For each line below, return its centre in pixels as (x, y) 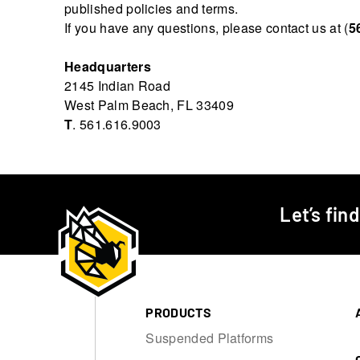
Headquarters (108, 66)
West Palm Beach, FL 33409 (149, 104)
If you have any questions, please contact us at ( (207, 27)
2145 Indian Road (118, 85)
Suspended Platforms (210, 337)
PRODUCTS (178, 312)
